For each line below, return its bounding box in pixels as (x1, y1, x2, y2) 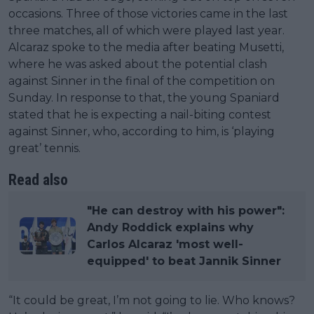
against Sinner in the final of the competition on (8, 74, 275, 88)
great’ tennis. (8, 141, 81, 155)
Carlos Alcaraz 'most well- (87, 237, 243, 251)
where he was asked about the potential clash (8, 57, 267, 71)
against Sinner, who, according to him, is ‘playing (8, 124, 275, 138)
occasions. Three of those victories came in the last (8, 6, 288, 20)
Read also (8, 170, 68, 189)
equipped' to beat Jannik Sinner (87, 254, 281, 268)
